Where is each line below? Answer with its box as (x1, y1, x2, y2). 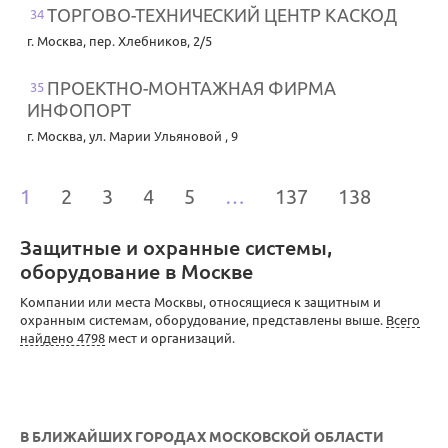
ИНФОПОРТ (27, 100, 131, 121)
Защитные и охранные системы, (20, 236, 332, 260)
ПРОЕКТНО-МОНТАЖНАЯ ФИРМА (47, 78, 336, 99)
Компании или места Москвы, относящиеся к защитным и (20, 295, 381, 310)
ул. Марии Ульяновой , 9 (89, 129, 238, 144)
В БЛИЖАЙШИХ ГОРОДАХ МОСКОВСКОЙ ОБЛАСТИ (20, 429, 384, 446)
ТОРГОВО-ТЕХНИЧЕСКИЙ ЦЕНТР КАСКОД (47, 5, 397, 26)
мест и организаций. (105, 331, 235, 346)
